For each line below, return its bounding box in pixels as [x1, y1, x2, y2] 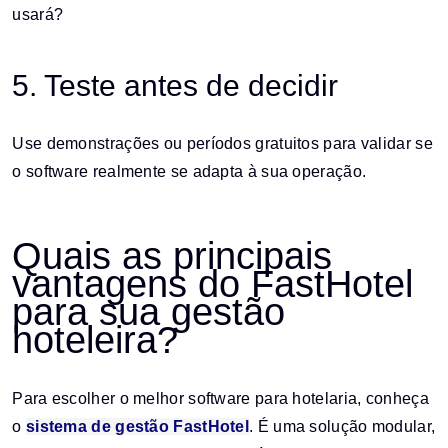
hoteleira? [12, 318, 179, 361]
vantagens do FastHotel [12, 262, 414, 305]
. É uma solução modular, [249, 418, 436, 436]
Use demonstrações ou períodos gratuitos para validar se [12, 135, 433, 153]
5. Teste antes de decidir [12, 69, 339, 103]
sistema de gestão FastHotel [25, 418, 250, 436]
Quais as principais [12, 234, 333, 277]
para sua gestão [12, 290, 286, 333]
